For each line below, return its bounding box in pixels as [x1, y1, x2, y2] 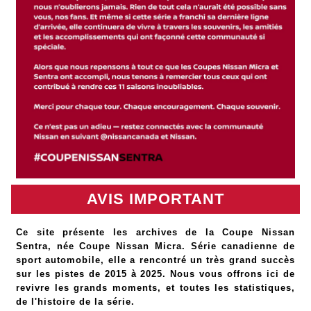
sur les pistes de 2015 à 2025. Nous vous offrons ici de [16, 269, 295, 280]
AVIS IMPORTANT [87, 190, 224, 208]
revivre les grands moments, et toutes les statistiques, [16, 283, 295, 294]
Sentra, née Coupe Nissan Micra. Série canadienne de [16, 241, 295, 252]
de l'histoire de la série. [16, 296, 135, 308]
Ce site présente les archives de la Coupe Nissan [16, 227, 295, 238]
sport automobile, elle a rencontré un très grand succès [16, 255, 295, 266]
